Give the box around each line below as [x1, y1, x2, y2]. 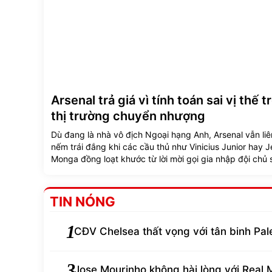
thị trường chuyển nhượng [51, 108, 205, 123]
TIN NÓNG [50, 193, 115, 209]
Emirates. [51, 165, 87, 176]
